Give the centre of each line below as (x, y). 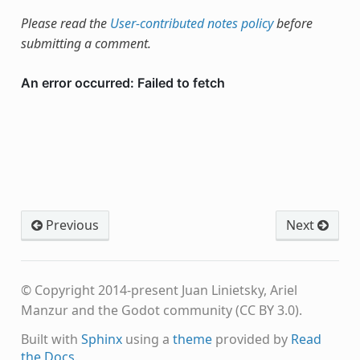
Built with (51, 339)
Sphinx (101, 339)
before (292, 23)
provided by (251, 339)
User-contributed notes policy (191, 23)
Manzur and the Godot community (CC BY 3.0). (161, 310)
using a (147, 339)
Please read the (65, 23)
